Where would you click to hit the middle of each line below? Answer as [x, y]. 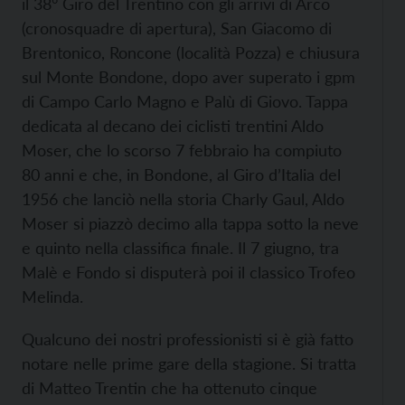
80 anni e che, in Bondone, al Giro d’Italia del [181, 174]
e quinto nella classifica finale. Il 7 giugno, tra [180, 247]
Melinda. [52, 296]
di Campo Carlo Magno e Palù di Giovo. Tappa [185, 101]
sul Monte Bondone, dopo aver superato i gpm [188, 76]
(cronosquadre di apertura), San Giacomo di [177, 28]
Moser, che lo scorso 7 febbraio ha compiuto [182, 150]
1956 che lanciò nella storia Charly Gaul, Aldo [183, 198]
